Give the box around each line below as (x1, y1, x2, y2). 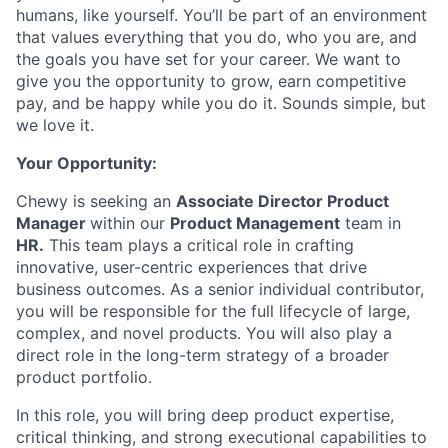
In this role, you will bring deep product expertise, (16, 405, 394, 425)
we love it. (16, 115, 94, 135)
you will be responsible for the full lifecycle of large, (16, 301, 410, 321)
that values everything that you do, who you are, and (16, 27, 417, 47)
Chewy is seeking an (16, 191, 176, 211)
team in (340, 213, 401, 233)
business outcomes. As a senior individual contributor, (16, 279, 424, 299)
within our (90, 213, 170, 233)
